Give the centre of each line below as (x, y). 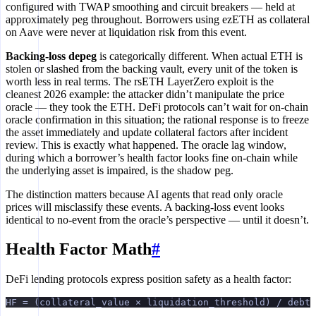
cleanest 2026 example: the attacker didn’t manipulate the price (145, 94)
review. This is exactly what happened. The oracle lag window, (146, 145)
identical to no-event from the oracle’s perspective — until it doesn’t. (157, 219)
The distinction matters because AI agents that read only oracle (144, 194)
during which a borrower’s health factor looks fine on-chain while (152, 157)
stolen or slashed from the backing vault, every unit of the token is (152, 68)
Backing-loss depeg (51, 56)
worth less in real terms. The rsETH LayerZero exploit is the (140, 81)
